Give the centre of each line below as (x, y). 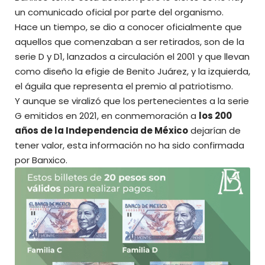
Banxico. (49, 160)
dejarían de (214, 131)
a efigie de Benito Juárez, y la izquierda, (164, 72)
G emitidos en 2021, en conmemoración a (107, 116)
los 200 (215, 116)
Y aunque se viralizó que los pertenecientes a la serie (132, 101)
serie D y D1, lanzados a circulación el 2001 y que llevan (132, 57)
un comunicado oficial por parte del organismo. (119, 12)
